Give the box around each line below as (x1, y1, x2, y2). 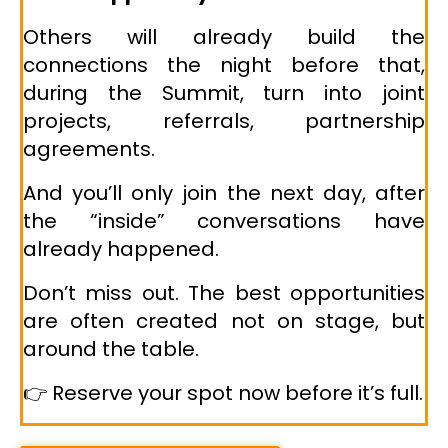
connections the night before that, (23, 51, 425, 80)
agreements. (23, 135, 155, 164)
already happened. (23, 235, 219, 264)
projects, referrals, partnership (23, 107, 425, 136)
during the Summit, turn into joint (23, 79, 425, 108)
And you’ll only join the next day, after (23, 179, 425, 208)
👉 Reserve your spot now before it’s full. (23, 379, 423, 408)
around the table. (23, 335, 199, 364)
